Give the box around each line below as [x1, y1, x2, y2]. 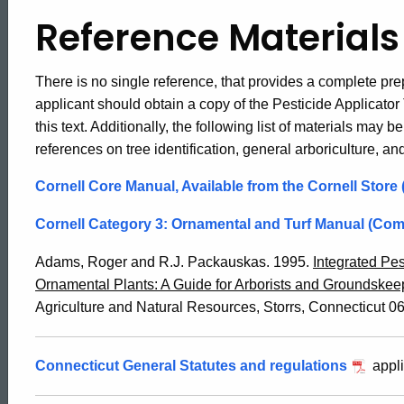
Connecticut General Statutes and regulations [35, 357, 347, 373]
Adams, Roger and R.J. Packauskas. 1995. [35, 253, 313, 270]
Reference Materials [35, 13, 399, 63]
